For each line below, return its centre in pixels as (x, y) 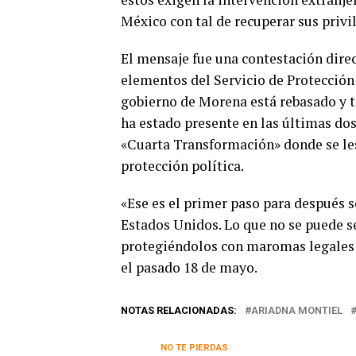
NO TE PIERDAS (194, 348)
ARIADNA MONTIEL (297, 311)
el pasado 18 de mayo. (189, 268)
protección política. (182, 166)
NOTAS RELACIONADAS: (179, 311)
